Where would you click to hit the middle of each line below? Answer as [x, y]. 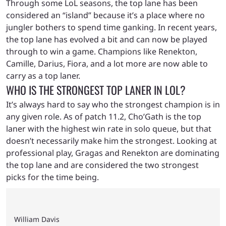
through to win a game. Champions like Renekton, [102, 52]
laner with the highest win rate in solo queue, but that [109, 129]
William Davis [37, 219]
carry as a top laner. [44, 76]
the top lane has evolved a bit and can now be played [107, 40]
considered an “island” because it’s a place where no [105, 15]
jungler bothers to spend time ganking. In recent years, [111, 27]
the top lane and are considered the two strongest [102, 165]
